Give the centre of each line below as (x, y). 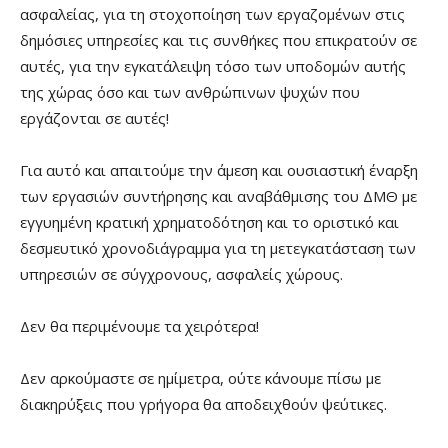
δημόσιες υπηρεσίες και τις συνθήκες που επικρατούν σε (218, 39)
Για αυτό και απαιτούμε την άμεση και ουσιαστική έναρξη (219, 169)
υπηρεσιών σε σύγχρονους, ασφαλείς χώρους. (181, 273)
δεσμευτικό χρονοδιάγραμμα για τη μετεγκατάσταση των (218, 247)
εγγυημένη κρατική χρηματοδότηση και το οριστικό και (209, 221)
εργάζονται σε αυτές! (94, 117)
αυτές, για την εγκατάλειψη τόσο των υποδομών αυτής (213, 65)
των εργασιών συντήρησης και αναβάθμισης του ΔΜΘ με (218, 195)
